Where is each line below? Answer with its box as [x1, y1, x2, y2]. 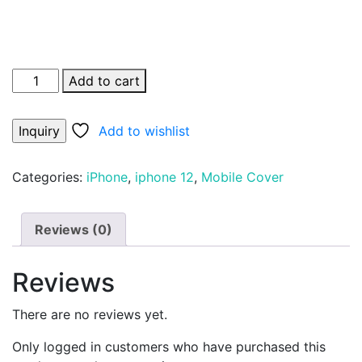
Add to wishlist [99, 123, 190, 140]
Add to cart [69, 72, 141, 89]
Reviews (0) [35, 221, 112, 238]
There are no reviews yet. [12, 305, 167, 322]
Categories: [12, 168, 86, 185]
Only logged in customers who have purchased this [12, 338, 326, 355]
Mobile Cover [201, 168, 284, 185]
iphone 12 [135, 168, 194, 185]
